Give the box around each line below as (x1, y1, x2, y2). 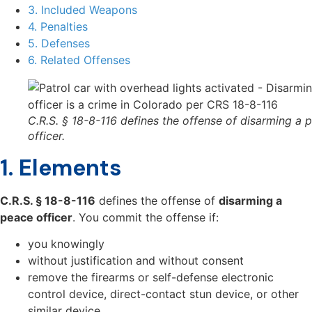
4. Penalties (28, 19, 88, 33)
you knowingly (28, 237, 104, 251)
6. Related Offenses (28, 52, 130, 67)
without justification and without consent (28, 253, 244, 268)
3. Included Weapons (28, 2, 137, 17)
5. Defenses (28, 36, 90, 50)
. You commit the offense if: (72, 210, 219, 224)
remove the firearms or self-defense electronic (28, 270, 274, 285)
